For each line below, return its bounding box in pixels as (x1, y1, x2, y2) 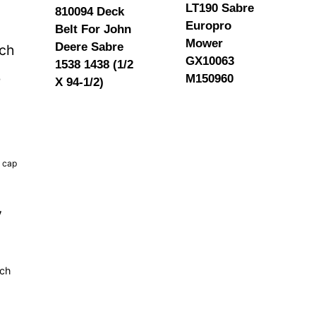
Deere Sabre (55, 39, 124, 54)
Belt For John (55, 22, 132, 36)
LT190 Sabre (186, 1, 255, 15)
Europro (186, 19, 232, 32)
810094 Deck (55, 4, 125, 18)
